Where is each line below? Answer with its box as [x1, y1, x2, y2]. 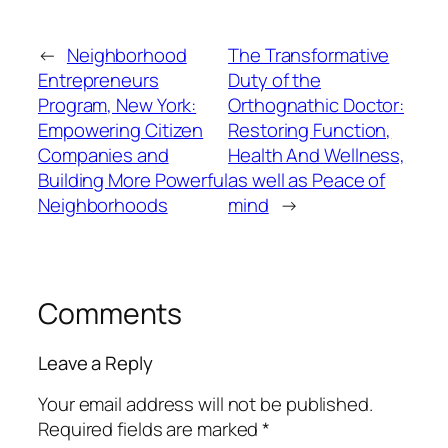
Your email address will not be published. [38, 390, 373, 417]
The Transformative [228, 41, 390, 68]
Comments [38, 293, 183, 333]
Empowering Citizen [38, 116, 204, 143]
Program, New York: [38, 91, 197, 118]
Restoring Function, [228, 116, 392, 143]
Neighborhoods [38, 191, 168, 218]
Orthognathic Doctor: [228, 91, 405, 118]
